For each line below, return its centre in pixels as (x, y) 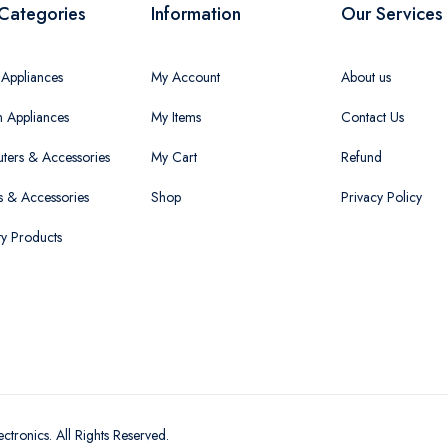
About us (366, 77)
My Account (185, 77)
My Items (176, 117)
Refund (361, 157)
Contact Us (372, 117)
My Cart (174, 157)
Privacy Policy (381, 197)
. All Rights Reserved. (109, 435)
